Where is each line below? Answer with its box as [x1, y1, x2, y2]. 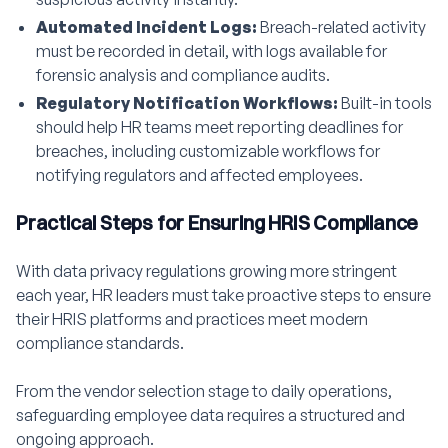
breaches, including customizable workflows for [36, 141, 380, 161]
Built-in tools [341, 93, 432, 113]
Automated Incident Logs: [36, 17, 260, 37]
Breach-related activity [260, 17, 426, 37]
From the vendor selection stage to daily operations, [16, 381, 392, 401]
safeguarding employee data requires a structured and [16, 405, 405, 425]
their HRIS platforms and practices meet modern [16, 309, 368, 329]
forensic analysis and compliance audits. [36, 65, 330, 85]
